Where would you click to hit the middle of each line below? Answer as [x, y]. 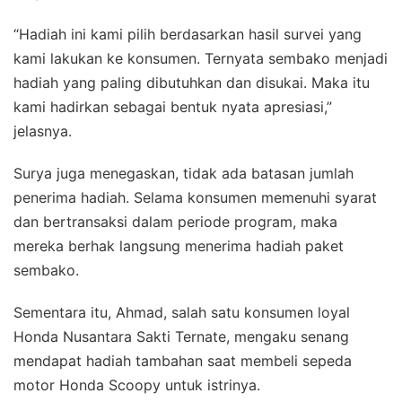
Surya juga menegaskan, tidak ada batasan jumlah [184, 173]
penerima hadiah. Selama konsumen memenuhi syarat [195, 197]
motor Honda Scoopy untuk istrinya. [137, 385]
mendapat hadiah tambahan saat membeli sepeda [183, 360]
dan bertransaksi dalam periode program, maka [175, 221]
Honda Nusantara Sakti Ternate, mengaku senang [181, 336]
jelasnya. [43, 131]
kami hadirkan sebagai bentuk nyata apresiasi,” [173, 106]
